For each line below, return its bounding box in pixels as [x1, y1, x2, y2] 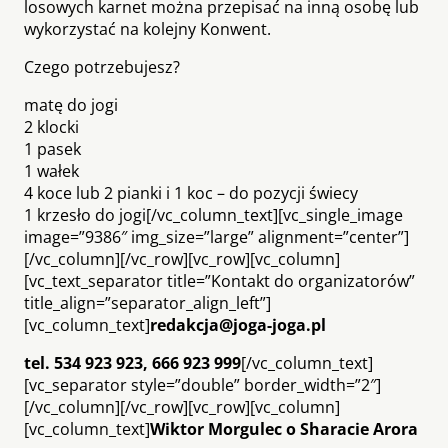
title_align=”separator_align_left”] [24, 291, 271, 314]
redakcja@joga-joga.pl [150, 313, 330, 336]
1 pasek [24, 137, 81, 160]
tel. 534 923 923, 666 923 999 [24, 351, 241, 374]
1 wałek [24, 159, 79, 182]
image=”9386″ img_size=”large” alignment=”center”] [24, 225, 409, 248]
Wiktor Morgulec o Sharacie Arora [150, 417, 418, 440]
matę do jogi [24, 93, 118, 116]
